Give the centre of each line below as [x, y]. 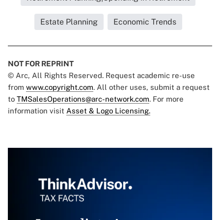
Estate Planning [69, 22]
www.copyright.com [60, 87]
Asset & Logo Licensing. [108, 111]
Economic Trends [145, 22]
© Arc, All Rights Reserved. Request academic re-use [101, 76]
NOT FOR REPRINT [41, 64]
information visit [37, 111]
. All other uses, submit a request [151, 87]
